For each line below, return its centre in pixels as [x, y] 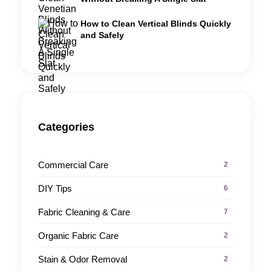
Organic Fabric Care [78, 235]
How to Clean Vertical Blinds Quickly [156, 24]
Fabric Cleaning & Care [84, 212]
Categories [66, 127]
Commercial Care [73, 165]
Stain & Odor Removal [83, 259]
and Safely [102, 35]
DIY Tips [55, 188]
